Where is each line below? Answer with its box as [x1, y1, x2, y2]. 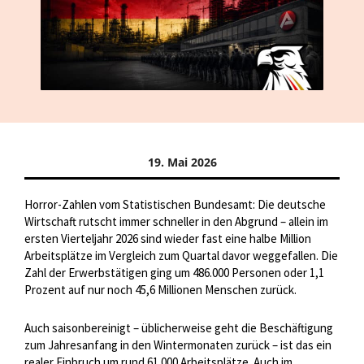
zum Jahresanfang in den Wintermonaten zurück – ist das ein [24, 337, 331, 353]
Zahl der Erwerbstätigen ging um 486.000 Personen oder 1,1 [24, 265, 324, 281]
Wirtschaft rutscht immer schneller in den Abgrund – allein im [24, 214, 328, 230]
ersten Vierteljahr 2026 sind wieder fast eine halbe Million [24, 231, 311, 247]
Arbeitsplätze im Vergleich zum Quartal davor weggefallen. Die [24, 248, 338, 264]
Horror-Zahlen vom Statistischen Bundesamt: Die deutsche [24, 197, 326, 213]
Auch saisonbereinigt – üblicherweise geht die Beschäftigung [24, 320, 333, 336]
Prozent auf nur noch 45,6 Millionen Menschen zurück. [24, 282, 297, 298]
